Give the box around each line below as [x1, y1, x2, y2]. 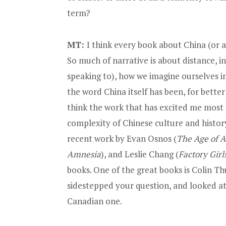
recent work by [67, 132, 127, 144]
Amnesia [67, 148, 101, 160]
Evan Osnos [127, 132, 172, 144]
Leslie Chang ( [125, 148, 179, 160]
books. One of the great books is [67, 163, 192, 176]
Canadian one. [67, 195, 122, 207]
